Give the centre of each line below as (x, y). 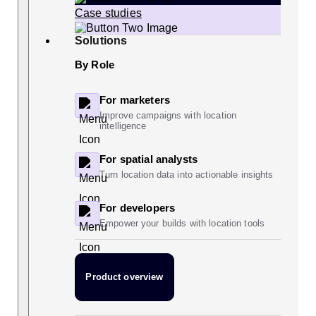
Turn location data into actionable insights (187, 175)
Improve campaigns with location (168, 116)
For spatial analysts (148, 159)
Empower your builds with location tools (182, 224)
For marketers (135, 100)
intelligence (123, 126)
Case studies (108, 13)
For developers (138, 208)
